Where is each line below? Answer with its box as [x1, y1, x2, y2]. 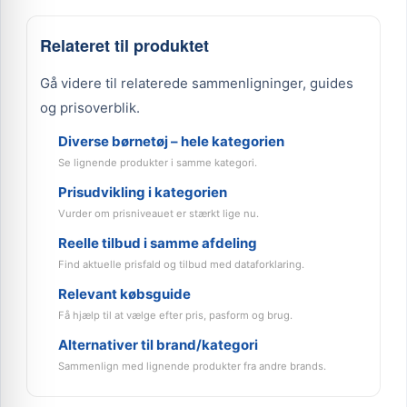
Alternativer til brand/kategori [58, 336, 258, 353]
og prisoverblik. [40, 99, 140, 116]
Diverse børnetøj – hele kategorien [58, 133, 284, 150]
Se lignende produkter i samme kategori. [58, 156, 257, 169]
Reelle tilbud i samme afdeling [58, 234, 257, 252]
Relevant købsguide [58, 285, 191, 303]
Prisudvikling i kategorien [58, 184, 227, 201]
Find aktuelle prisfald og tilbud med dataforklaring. [58, 258, 304, 271]
